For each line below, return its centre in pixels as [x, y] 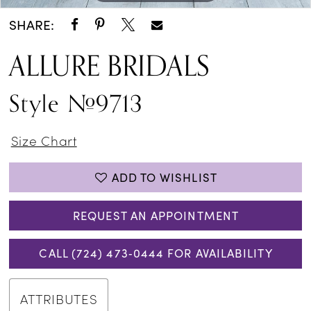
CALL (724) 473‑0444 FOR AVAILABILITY [156, 253]
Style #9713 [76, 104]
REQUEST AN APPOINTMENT [156, 215]
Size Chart [44, 140]
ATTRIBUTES [59, 299]
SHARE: [32, 25]
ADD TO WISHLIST [164, 177]
